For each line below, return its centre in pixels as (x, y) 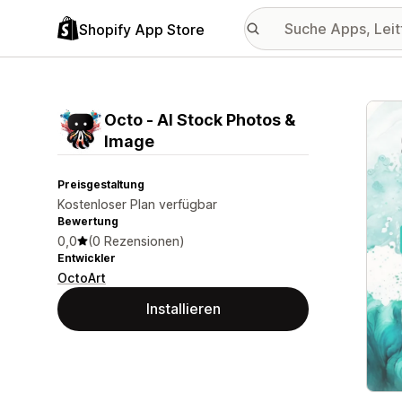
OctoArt (82, 278)
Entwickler (87, 258)
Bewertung (88, 221)
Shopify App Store (142, 29)
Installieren (183, 309)
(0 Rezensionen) (136, 241)
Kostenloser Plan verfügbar (137, 204)
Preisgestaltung (101, 184)
